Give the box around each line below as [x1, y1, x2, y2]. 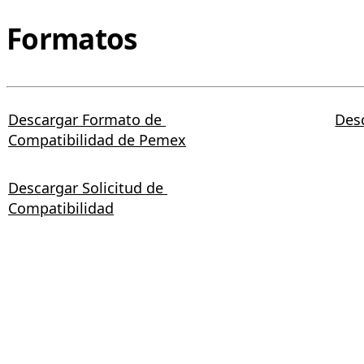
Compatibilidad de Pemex [8, 129, 186, 149]
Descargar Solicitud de [8, 177, 167, 197]
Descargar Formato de [8, 109, 166, 129]
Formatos [6, 19, 137, 58]
